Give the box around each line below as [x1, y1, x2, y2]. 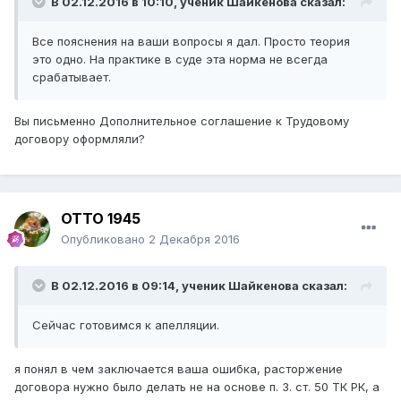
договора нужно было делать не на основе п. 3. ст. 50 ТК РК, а [14, 380, 380, 395]
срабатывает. [32, 70, 111, 85]
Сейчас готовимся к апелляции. [32, 318, 226, 333]
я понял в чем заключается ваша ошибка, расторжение [14, 362, 343, 377]
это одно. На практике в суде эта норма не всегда [32, 52, 328, 67]
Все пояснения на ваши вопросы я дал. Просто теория [32, 34, 350, 49]
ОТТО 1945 [61, 209, 141, 228]
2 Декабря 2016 [149, 232, 240, 247]
